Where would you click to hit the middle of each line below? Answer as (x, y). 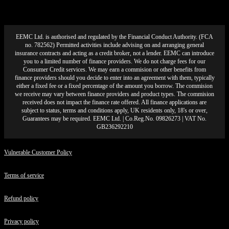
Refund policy (21, 199)
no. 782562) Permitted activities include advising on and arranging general (114, 45)
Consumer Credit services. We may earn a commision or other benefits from (114, 70)
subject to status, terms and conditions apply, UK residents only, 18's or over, (114, 111)
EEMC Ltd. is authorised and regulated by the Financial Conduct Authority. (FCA (114, 37)
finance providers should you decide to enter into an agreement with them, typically (114, 78)
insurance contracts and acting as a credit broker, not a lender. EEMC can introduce (114, 53)
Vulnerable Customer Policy (38, 153)
